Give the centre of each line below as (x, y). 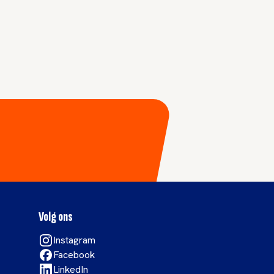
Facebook (74, 255)
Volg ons (56, 217)
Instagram (75, 240)
